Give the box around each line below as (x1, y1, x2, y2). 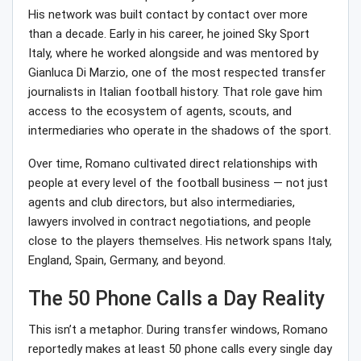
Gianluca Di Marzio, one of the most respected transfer (28, 65, 326, 81)
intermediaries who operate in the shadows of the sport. (28, 123, 331, 139)
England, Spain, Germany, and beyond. (28, 253, 226, 268)
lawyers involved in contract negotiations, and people (28, 214, 311, 230)
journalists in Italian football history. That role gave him (28, 85, 322, 100)
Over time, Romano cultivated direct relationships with (28, 156, 317, 172)
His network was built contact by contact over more (28, 7, 308, 23)
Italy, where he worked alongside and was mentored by (28, 46, 318, 61)
